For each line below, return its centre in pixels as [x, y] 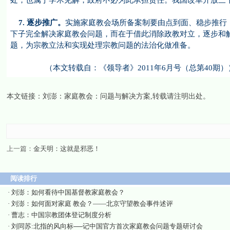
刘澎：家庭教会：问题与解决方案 [96, 96]
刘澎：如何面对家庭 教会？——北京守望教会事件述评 [92, 204]
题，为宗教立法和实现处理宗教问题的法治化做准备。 [102, 45]
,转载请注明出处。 [180, 96]
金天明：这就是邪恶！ [66, 149]
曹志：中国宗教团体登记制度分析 [61, 215]
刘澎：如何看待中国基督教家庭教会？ [68, 192]
